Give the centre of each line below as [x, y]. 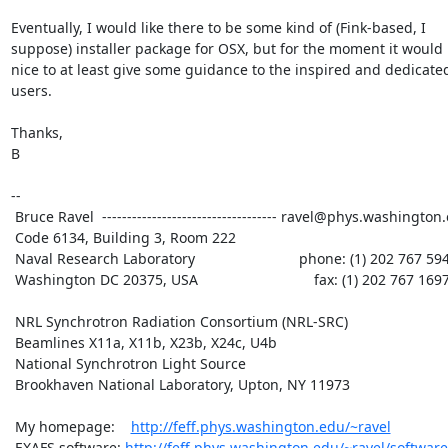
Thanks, [36, 132]
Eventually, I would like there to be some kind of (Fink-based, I [218, 27]
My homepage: [72, 426]
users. [31, 90]
